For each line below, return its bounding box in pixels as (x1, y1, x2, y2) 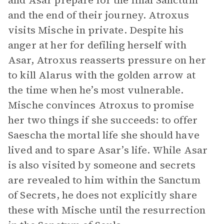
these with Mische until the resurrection (8, 203, 205, 217)
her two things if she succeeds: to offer (8, 113, 197, 127)
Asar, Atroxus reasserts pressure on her (8, 53, 206, 67)
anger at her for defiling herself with (8, 38, 186, 52)
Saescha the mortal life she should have (8, 128, 199, 142)
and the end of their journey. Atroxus (8, 8, 189, 22)
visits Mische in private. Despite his (8, 23, 184, 37)
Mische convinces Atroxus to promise (8, 98, 194, 112)
